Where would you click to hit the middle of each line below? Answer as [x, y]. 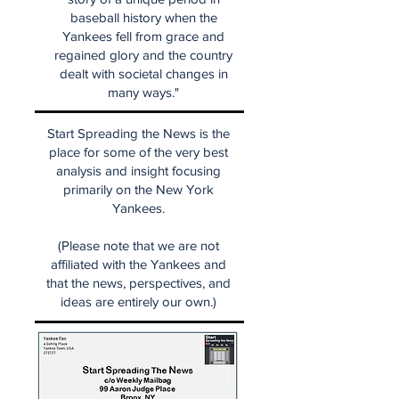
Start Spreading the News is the [138, 133]
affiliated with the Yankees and [138, 264]
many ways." [143, 92]
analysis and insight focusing [138, 170]
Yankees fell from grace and [143, 36]
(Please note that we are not [138, 245]
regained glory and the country [143, 54]
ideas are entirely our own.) [138, 301]
